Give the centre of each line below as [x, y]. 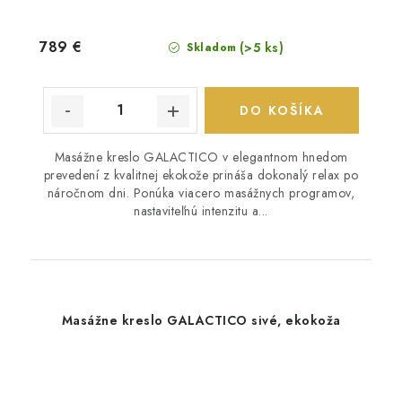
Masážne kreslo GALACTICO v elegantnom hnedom [201, 157]
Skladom [210, 47]
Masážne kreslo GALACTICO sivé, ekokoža [201, 320]
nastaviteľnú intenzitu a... [201, 210]
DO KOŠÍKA [282, 110]
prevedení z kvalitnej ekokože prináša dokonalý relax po [201, 175]
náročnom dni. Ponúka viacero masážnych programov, [201, 192]
